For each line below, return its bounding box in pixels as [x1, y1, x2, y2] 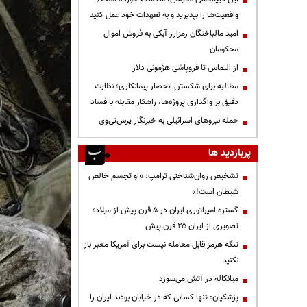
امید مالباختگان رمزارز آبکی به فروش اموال [103, 27, 238, 40]
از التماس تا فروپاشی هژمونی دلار [132, 61, 238, 74]
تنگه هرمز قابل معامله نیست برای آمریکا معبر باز [84, 238, 238, 251]
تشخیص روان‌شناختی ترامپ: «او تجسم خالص [88, 169, 238, 182]
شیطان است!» [192, 185, 238, 198]
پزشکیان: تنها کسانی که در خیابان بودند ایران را [90, 291, 238, 304]
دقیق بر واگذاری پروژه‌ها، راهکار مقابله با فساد [90, 95, 238, 108]
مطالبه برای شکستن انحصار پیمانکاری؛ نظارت [95, 79, 238, 93]
